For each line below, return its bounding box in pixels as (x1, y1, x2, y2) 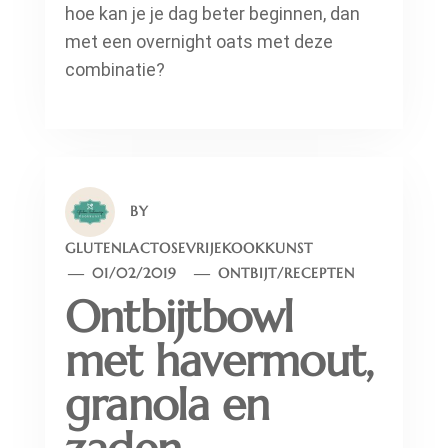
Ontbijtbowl (65, 289, 294, 345)
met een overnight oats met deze (65, 31, 333, 53)
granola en (65, 377, 270, 433)
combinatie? (65, 59, 165, 81)
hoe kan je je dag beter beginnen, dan (65, 3, 360, 25)
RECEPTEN (284, 264, 356, 283)
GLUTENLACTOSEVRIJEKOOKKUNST (65, 239, 313, 258)
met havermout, (65, 333, 374, 389)
